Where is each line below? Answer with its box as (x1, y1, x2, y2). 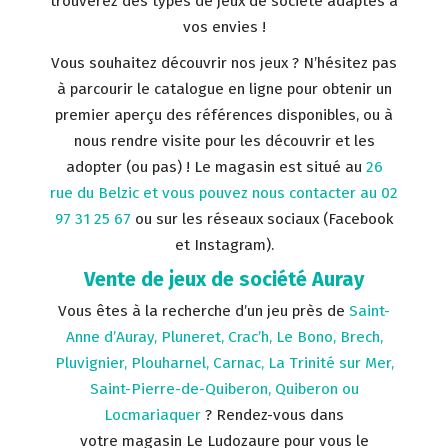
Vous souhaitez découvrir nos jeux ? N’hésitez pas (51, 54, 397, 72)
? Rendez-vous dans (201, 406, 344, 424)
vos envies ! (182, 18, 266, 36)
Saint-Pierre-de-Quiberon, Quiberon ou (89, 380, 359, 398)
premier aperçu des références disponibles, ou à (55, 106, 393, 124)
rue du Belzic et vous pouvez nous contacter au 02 (50, 184, 398, 202)
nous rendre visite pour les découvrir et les (73, 132, 375, 150)
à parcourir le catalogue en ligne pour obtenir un (56, 80, 392, 98)
